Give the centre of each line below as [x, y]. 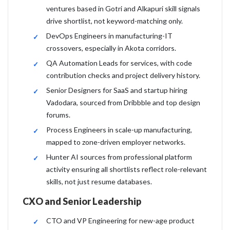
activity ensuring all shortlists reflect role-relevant [127, 169]
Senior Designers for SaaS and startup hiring [117, 90]
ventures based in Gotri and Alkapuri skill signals [123, 8]
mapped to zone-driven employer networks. [116, 142]
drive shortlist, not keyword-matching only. [114, 21]
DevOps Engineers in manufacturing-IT [109, 36]
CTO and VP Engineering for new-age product [120, 221]
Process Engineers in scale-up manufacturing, [119, 130]
